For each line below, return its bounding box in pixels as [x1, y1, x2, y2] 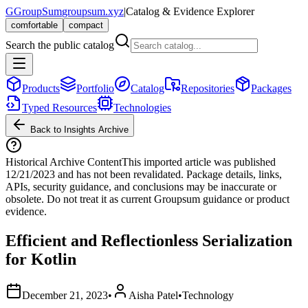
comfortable [11, 20, 58, 30]
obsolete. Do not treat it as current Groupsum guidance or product [5, 193, 289, 205]
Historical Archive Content [5, 156, 122, 168]
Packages [251, 82, 291, 94]
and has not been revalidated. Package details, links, [55, 168, 282, 180]
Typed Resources [22, 102, 97, 113]
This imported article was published [122, 156, 276, 168]
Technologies [113, 102, 171, 113]
